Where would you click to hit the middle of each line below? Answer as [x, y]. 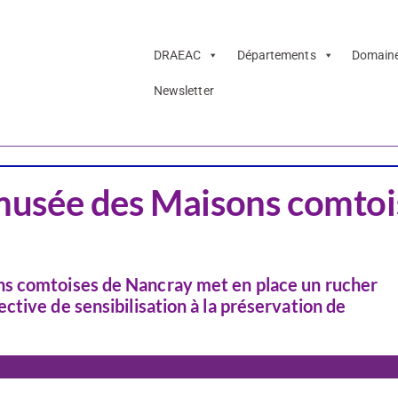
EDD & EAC [46, 118]
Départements [276, 56]
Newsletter [183, 91]
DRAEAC [177, 56]
